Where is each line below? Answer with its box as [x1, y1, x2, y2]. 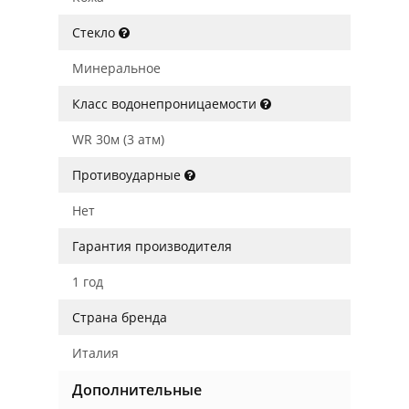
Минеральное [72, 59, 161, 77]
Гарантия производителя [72, 237, 232, 255]
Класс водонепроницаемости [72, 95, 260, 112]
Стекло [72, 24, 119, 41]
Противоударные [72, 166, 184, 184]
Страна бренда [72, 309, 167, 326]
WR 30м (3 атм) [72, 131, 164, 148]
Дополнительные [72, 380, 202, 400]
